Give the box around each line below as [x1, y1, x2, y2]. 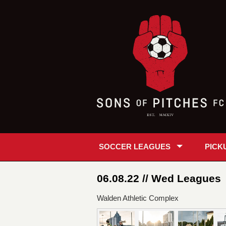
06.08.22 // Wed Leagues [97, 173, 221, 184]
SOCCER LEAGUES [99, 142, 171, 151]
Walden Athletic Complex [97, 194, 179, 202]
